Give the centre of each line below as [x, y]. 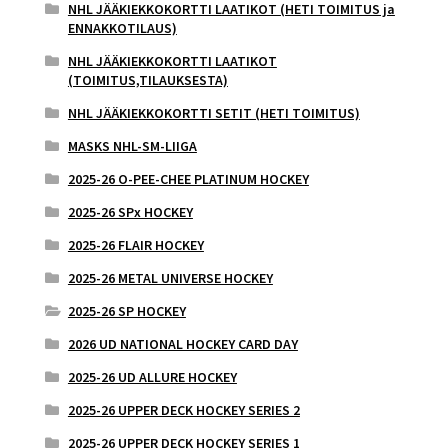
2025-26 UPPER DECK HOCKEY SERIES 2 [183, 409]
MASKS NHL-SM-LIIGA [132, 145]
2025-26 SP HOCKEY [126, 310]
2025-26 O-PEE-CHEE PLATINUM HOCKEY [188, 178]
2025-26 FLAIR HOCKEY [135, 244]
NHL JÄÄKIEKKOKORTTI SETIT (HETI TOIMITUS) [213, 112]
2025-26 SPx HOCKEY [130, 211]
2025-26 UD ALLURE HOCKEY [152, 376]
